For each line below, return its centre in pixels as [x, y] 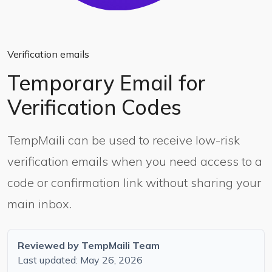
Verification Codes [94, 107]
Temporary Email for [107, 83]
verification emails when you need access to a [135, 161]
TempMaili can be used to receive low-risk [124, 140]
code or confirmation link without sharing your [134, 182]
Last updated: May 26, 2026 [80, 260]
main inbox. [39, 204]
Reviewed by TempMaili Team [89, 245]
